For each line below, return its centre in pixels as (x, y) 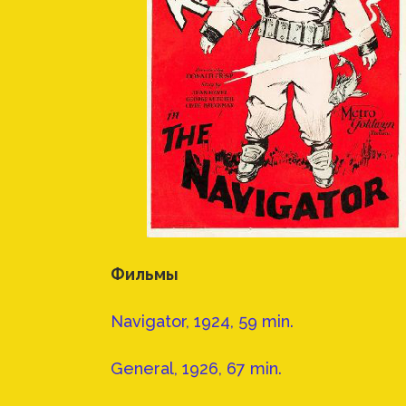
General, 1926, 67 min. (196, 369)
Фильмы (145, 275)
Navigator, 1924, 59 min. (202, 322)
